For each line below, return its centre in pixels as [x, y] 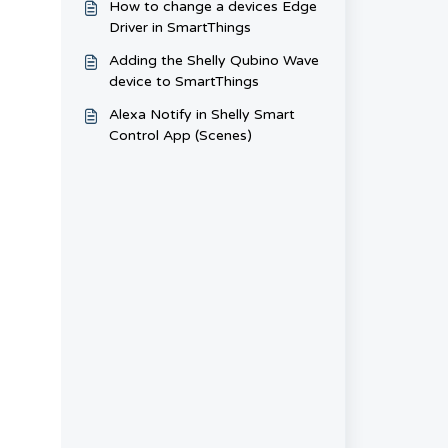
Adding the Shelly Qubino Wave [213, 60]
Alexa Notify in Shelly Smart [201, 114]
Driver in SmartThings [179, 27]
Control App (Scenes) [180, 135]
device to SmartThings [183, 81]
